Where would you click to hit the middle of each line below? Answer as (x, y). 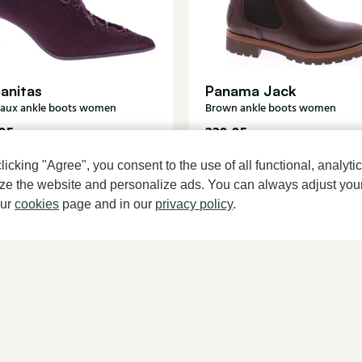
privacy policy (194, 204)
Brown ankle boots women (271, 108)
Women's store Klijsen (237, 340)
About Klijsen (62, 340)
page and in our (107, 204)
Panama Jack (251, 90)
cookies (37, 204)
